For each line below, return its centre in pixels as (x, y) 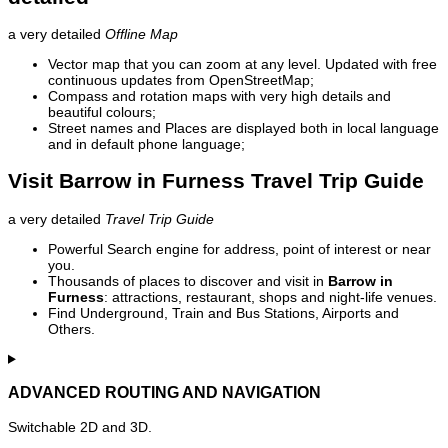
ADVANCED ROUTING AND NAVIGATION (164, 392)
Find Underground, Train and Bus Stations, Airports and (223, 312)
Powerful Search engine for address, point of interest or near (239, 248)
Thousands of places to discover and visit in (188, 280)
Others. (71, 328)
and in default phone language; (146, 144)
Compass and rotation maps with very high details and (219, 96)
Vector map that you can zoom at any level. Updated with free (242, 64)
